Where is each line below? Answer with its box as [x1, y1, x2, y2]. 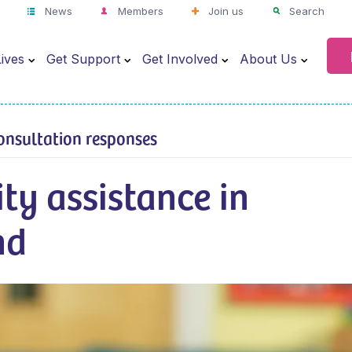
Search [286, 5, 325, 17]
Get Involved [141, 50, 218, 67]
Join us [205, 5, 244, 17]
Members [114, 5, 163, 17]
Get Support [46, 50, 120, 67]
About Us [239, 50, 297, 67]
